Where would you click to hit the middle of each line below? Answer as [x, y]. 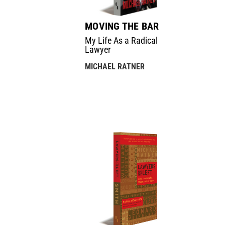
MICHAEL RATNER [115, 66]
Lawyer [98, 49]
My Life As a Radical [122, 40]
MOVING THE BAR [122, 26]
